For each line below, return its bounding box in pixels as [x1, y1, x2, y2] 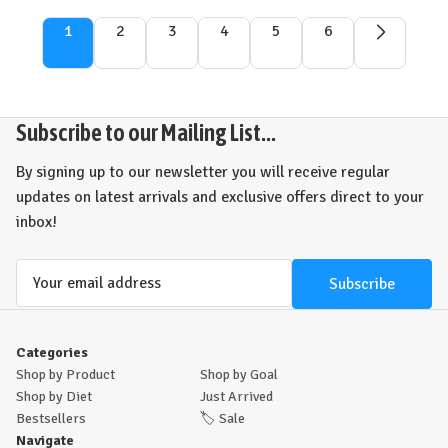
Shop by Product [16, 366, 115, 383]
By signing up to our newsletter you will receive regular [16, 162, 390, 182]
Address [16, 286, 72, 306]
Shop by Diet [16, 388, 92, 405]
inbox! [16, 212, 57, 232]
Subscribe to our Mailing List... [16, 119, 276, 146]
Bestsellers [16, 410, 86, 427]
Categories [16, 344, 88, 361]
